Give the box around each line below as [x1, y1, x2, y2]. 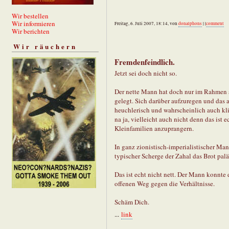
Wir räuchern [13, 41, 77, 51]
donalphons [178, 20, 202, 27]
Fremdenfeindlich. [114, 56, 175, 68]
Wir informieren [12, 18, 55, 28]
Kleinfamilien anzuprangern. [114, 124, 194, 133]
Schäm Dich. [114, 197, 149, 207]
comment [206, 20, 224, 27]
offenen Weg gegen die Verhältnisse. [114, 179, 215, 189]
